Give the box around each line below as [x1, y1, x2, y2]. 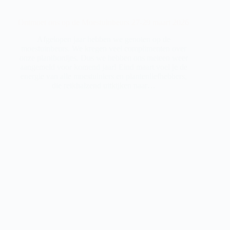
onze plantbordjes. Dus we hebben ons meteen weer [19, 53, 188, 62]
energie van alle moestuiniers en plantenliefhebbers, [20, 71, 187, 81]
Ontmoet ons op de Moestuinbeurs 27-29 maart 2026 [18, 18, 189, 27]
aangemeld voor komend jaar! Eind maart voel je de [20, 62, 187, 71]
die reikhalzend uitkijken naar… [51, 81, 156, 90]
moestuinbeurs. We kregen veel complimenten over [21, 44, 186, 53]
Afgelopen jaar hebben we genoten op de [36, 34, 170, 44]
